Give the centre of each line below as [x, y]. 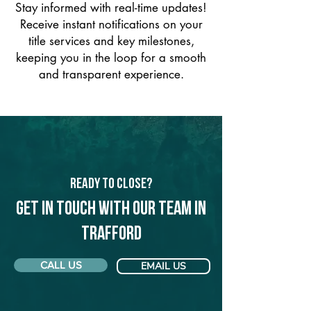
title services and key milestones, [111, 41]
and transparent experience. [111, 74]
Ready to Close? [111, 184]
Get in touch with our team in [111, 210]
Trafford [111, 235]
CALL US [61, 265]
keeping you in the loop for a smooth [111, 58]
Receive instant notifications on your [111, 24]
